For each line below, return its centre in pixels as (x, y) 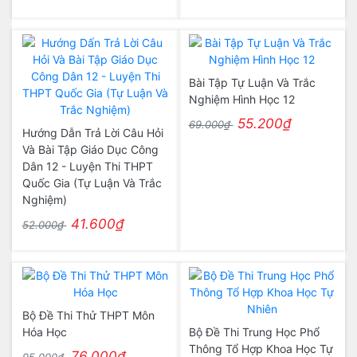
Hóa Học (44, 332)
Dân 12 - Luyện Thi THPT (87, 166)
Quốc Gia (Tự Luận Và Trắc (92, 183)
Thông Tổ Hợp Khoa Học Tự (261, 349)
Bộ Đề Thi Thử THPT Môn (88, 315)
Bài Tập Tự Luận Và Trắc (252, 82)
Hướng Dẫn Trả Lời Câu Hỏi (92, 133)
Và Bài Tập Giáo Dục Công (90, 149)
